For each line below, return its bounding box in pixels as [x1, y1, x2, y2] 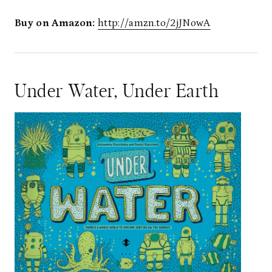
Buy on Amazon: [15, 17, 98, 30]
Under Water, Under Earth [15, 83, 219, 101]
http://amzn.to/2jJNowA [98, 17, 211, 30]
